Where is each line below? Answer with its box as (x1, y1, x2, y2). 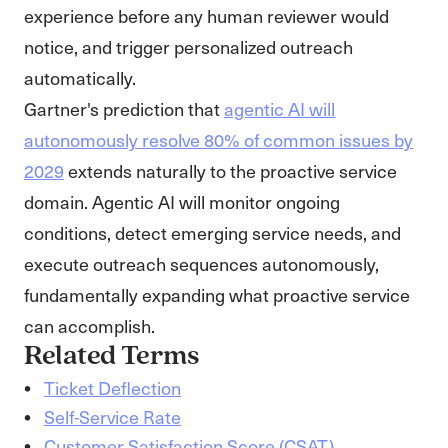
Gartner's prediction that (24, 96, 224, 121)
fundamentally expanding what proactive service (24, 282, 410, 307)
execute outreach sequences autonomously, (24, 251, 379, 276)
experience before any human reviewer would (24, 3, 389, 28)
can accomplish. (24, 313, 155, 338)
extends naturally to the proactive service (64, 158, 397, 183)
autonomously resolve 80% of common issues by (24, 127, 413, 152)
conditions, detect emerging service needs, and (24, 220, 401, 245)
